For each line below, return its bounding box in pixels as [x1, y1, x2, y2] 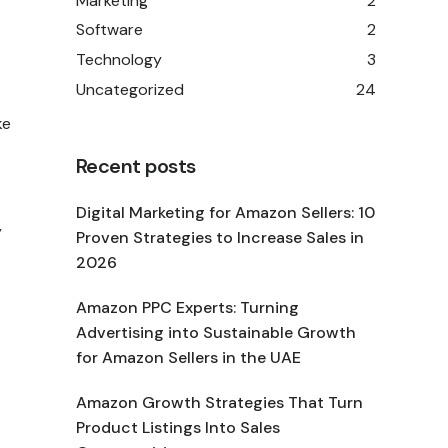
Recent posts [76, 152, 196, 179]
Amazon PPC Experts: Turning [76, 296, 299, 318]
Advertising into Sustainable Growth [76, 321, 356, 343]
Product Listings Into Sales [76, 416, 280, 438]
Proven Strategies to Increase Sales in [76, 226, 364, 248]
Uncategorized [76, 78, 184, 100]
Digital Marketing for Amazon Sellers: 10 [76, 201, 375, 223]
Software [76, 19, 143, 41]
